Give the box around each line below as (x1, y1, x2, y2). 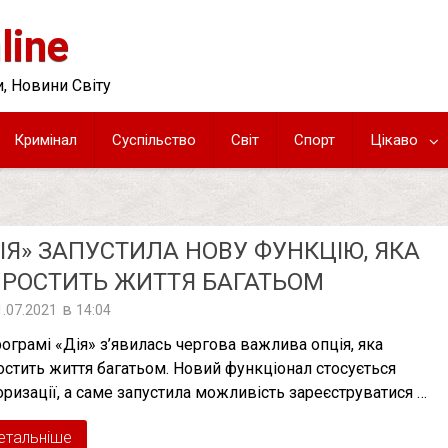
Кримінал (14, 131, 77, 149)
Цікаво (370, 131, 418, 149)
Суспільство (112, 131, 196, 149)
